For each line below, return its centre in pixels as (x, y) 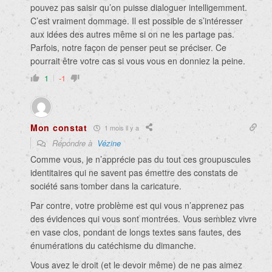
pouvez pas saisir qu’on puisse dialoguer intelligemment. (139, 8)
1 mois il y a (121, 127)
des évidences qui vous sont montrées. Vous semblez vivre (144, 219)
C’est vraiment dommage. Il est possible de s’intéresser (137, 21)
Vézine (109, 143)
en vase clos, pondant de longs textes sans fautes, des (136, 232)
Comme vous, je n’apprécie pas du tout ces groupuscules (141, 159)
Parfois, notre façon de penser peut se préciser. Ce (128, 48)
